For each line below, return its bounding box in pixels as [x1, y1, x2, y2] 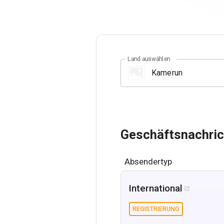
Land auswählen [127, 55, 170, 62]
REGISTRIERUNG [132, 204, 179, 212]
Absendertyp [124, 156, 172, 166]
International [129, 182, 182, 194]
